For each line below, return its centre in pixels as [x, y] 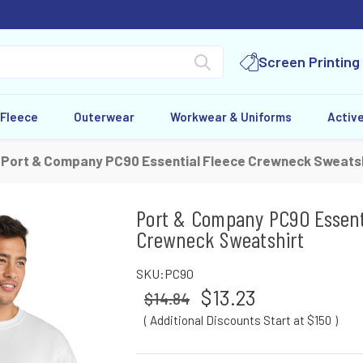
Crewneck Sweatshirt [220, 239]
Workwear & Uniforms [231, 117]
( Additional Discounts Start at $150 [238, 320]
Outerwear [105, 117]
